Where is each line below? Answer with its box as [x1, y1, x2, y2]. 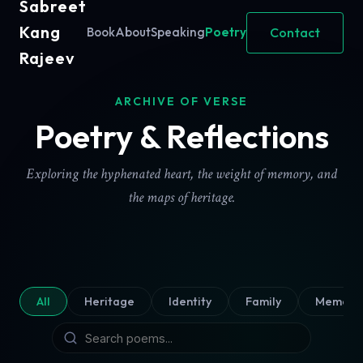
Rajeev [19, 48, 75, 68]
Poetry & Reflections [34, 116, 329, 156]
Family [246, 294, 281, 309]
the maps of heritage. [128, 188, 235, 207]
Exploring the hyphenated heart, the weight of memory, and [26, 164, 337, 183]
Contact [270, 23, 320, 41]
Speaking [151, 24, 205, 40]
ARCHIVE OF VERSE [115, 94, 248, 109]
